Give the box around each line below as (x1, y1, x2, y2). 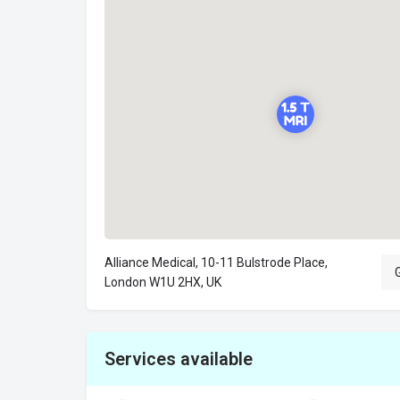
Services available (104, 348, 253, 370)
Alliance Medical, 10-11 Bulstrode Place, (104, 255, 328, 270)
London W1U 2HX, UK (104, 275, 221, 289)
